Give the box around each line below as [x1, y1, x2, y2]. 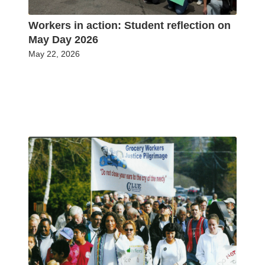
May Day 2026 [28, 33, 98, 46]
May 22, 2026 [28, 49, 80, 59]
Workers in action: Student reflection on [28, 19, 231, 31]
